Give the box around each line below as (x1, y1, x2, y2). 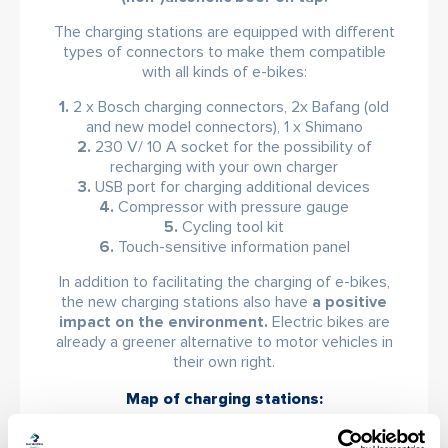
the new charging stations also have (61, 294, 312, 310)
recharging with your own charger (110, 159, 338, 175)
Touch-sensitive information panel (117, 239, 350, 255)
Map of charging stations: (125, 391, 323, 407)
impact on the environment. (58, 314, 268, 330)
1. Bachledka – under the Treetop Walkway (78, 428, 370, 444)
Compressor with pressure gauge (118, 199, 349, 215)
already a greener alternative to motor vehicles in (55, 334, 393, 350)
